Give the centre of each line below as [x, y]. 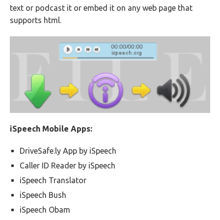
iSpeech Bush [43, 195]
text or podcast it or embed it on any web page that [101, 8]
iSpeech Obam [45, 209]
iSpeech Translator [53, 180]
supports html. [36, 20]
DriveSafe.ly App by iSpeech [68, 151]
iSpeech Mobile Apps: [51, 128]
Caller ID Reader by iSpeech [68, 165]
